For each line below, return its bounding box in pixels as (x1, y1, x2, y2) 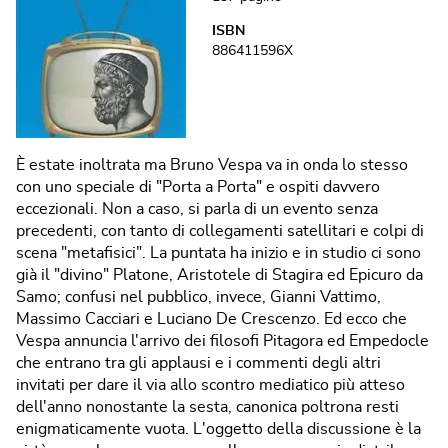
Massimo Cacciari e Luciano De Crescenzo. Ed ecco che (16, 310, 407, 327)
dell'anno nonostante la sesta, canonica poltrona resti (16, 398, 399, 415)
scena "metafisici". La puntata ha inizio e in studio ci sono (16, 244, 421, 261)
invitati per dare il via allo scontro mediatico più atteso (16, 376, 405, 393)
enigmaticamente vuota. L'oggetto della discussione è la (16, 420, 421, 437)
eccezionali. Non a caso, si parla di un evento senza (16, 200, 378, 217)
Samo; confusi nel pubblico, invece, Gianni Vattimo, (16, 288, 381, 305)
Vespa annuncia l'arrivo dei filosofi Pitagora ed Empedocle (16, 332, 429, 349)
